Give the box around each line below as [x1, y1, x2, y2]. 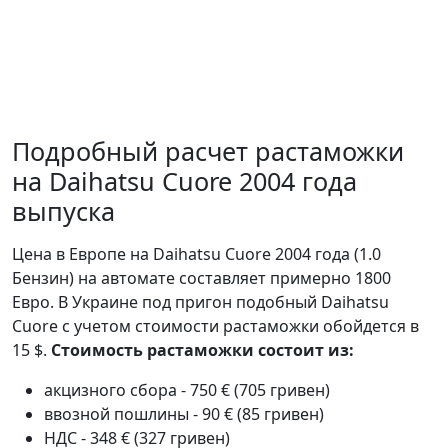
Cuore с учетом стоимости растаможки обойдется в [12, 315, 419, 337]
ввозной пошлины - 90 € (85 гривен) [44, 403, 324, 425]
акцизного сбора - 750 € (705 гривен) [44, 379, 330, 401]
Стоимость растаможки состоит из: [51, 339, 354, 361]
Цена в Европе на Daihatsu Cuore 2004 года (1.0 [12, 243, 381, 265]
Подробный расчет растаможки [12, 134, 404, 168]
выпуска [12, 194, 115, 228]
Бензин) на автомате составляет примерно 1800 [12, 267, 391, 289]
